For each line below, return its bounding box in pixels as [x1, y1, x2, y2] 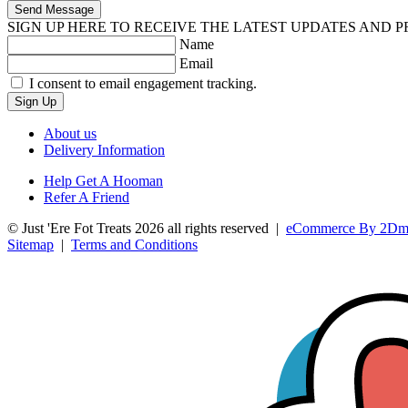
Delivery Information [44, 141, 165, 158]
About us [44, 125, 97, 141]
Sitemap [7, 236, 54, 252]
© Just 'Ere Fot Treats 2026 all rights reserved [7, 219, 269, 236]
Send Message [15, 2, 94, 16]
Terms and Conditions [71, 236, 198, 252]
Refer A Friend [44, 189, 129, 205]
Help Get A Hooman [44, 172, 163, 189]
